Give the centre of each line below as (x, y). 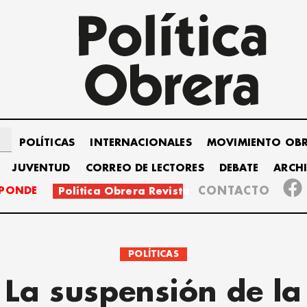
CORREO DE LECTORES (145, 169)
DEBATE (239, 169)
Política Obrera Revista (124, 192)
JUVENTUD (41, 169)
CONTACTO (234, 192)
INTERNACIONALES (141, 143)
